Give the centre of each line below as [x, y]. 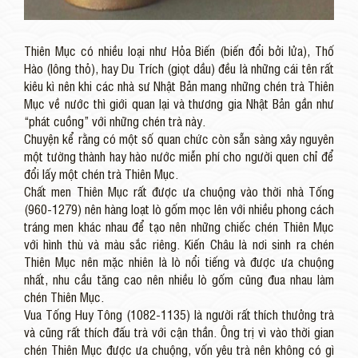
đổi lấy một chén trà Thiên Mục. [101, 174]
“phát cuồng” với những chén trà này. [115, 121]
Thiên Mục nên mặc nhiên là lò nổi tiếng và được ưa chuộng [179, 262]
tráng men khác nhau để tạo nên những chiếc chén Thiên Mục [179, 227]
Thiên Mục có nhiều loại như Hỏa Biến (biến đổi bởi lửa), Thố [179, 51]
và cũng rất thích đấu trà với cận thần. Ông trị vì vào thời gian [179, 332]
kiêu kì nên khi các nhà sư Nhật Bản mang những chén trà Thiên [179, 86]
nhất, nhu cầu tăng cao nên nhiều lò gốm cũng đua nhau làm [179, 279]
